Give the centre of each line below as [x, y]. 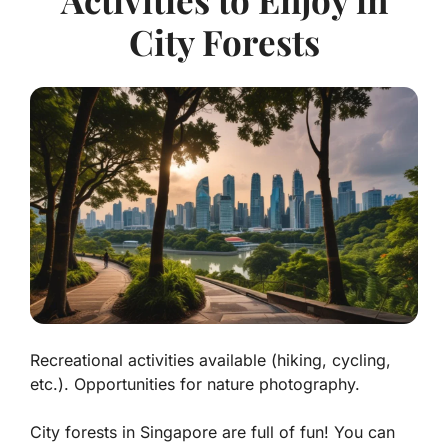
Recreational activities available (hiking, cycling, [210, 360]
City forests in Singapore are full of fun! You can [212, 432]
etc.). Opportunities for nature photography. [195, 384]
